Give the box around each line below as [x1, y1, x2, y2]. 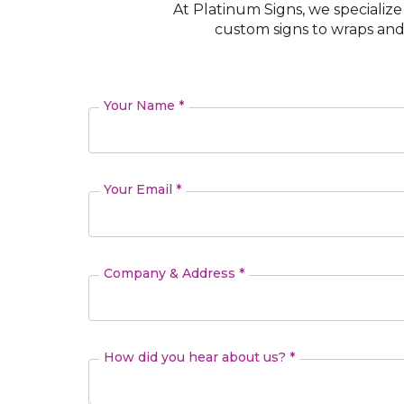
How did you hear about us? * [104, 349, 296, 366]
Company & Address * [104, 265, 245, 282]
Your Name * [104, 97, 185, 115]
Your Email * [104, 181, 182, 198]
